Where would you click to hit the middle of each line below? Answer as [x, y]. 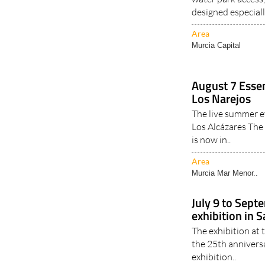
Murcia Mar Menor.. [225, 173]
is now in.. [211, 140]
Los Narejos [222, 99]
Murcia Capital [216, 46]
